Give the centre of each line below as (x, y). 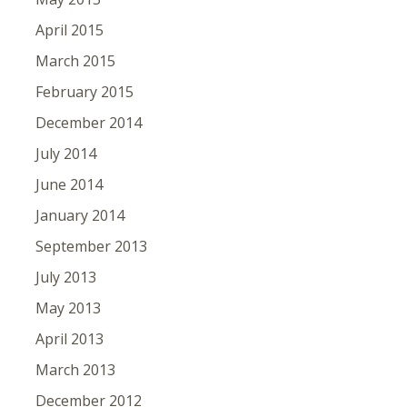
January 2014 (79, 215)
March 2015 (75, 61)
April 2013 (69, 339)
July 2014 (65, 154)
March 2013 (75, 370)
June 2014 (69, 184)
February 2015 (84, 92)
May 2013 (68, 308)
